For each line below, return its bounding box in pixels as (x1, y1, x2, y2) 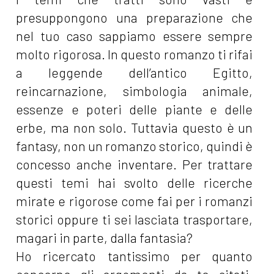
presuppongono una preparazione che (16, 10, 253, 26)
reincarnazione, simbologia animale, (16, 83, 253, 99)
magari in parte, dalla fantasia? (16, 230, 193, 246)
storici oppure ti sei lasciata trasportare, (16, 212, 253, 228)
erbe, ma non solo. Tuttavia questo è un (16, 120, 253, 136)
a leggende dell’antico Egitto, (16, 65, 253, 81)
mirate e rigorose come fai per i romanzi (16, 193, 253, 209)
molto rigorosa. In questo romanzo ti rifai (16, 46, 253, 62)
